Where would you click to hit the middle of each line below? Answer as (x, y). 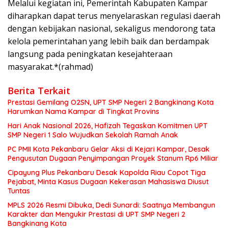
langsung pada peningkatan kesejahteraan (90, 54)
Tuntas (19, 191)
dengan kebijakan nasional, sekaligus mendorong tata (111, 29)
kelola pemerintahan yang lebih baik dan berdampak (108, 41)
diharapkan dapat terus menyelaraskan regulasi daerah (114, 16)
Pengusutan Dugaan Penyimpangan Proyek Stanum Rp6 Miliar (113, 159)
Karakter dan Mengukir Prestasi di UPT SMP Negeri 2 (96, 215)
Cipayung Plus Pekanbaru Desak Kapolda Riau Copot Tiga (107, 173)
